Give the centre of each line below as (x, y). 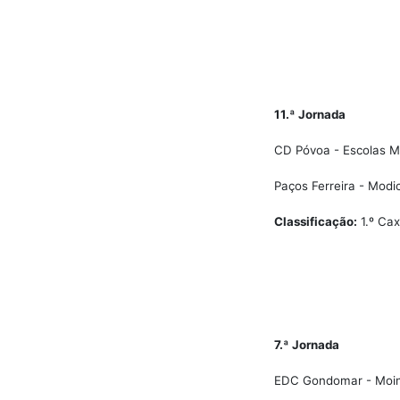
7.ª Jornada (307, 345)
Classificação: (316, 221)
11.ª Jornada (310, 114)
